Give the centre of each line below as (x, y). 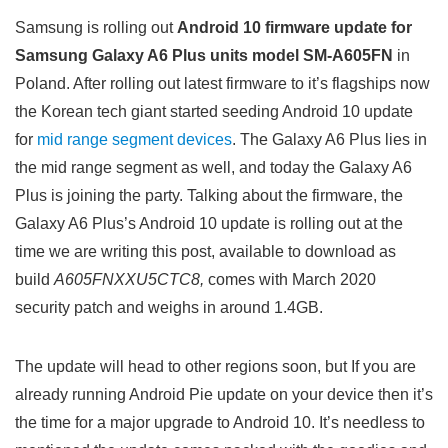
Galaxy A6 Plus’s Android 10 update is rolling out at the (209, 223)
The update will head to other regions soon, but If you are (215, 366)
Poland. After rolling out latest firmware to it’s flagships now (222, 83)
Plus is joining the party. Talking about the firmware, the (209, 195)
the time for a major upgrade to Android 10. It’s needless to (220, 422)
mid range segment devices (134, 139)
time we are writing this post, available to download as (205, 251)
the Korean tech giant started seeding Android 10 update (214, 111)
